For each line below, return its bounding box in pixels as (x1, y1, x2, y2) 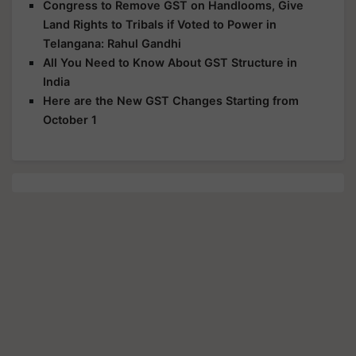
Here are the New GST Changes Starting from (43, 94, 299, 107)
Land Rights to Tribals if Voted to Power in (43, 17, 277, 31)
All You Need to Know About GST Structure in (43, 56, 297, 69)
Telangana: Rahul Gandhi (43, 37, 181, 50)
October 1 (43, 113, 97, 126)
